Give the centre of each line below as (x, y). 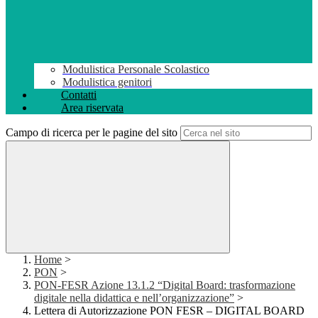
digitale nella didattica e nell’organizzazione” (134, 298)
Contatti (79, 95)
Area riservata (92, 108)
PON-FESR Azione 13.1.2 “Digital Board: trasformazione (165, 285)
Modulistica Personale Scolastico (136, 70)
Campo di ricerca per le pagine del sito (92, 133)
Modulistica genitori (107, 82)
